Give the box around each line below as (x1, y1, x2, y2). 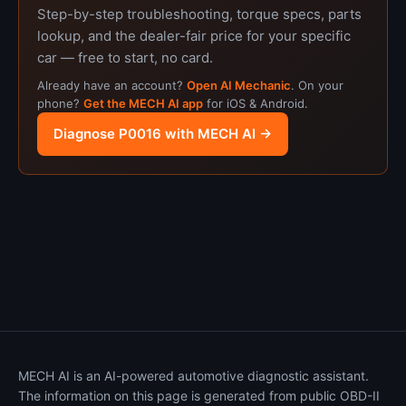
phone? (37, 96, 83, 111)
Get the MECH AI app (83, 96, 203, 111)
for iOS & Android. (203, 96, 308, 111)
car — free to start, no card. (37, 49, 213, 66)
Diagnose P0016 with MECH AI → (53, 125, 272, 142)
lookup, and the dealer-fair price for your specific (37, 27, 351, 44)
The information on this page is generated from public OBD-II (18, 388, 380, 403)
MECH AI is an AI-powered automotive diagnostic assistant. (18, 368, 369, 383)
